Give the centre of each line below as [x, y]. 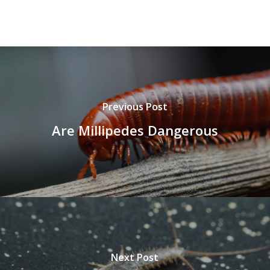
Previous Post [135, 106]
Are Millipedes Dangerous [135, 130]
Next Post [135, 257]
